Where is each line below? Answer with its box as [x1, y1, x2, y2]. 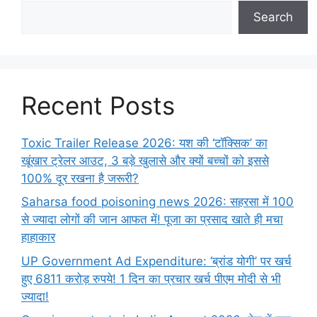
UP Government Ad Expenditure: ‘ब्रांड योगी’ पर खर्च [21, 253, 292, 268]
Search [253, 9, 293, 24]
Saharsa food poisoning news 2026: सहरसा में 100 [21, 195, 294, 209]
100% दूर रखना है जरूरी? [21, 171, 139, 185]
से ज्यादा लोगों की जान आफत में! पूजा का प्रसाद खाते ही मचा [21, 212, 283, 227]
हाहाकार [21, 230, 55, 245]
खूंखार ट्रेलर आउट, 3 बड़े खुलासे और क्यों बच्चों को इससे [21, 153, 269, 168]
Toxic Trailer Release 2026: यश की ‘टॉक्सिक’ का [21, 135, 267, 150]
